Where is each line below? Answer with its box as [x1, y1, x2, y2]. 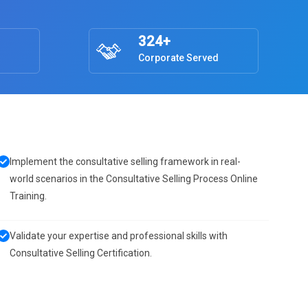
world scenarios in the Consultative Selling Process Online [10, 173, 258, 184]
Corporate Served [137, 52, 219, 63]
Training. [10, 190, 47, 201]
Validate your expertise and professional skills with [10, 230, 228, 241]
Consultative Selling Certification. [10, 247, 152, 258]
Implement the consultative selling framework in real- [10, 156, 241, 167]
